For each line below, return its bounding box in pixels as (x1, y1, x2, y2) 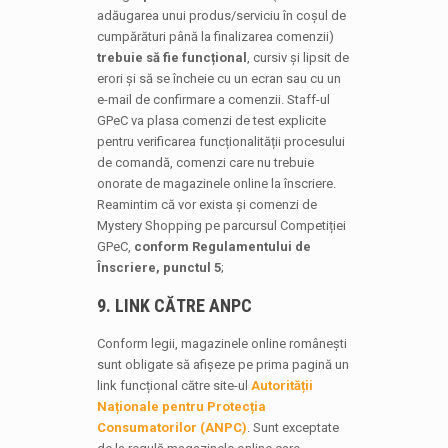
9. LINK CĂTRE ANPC (96, 295, 252, 316)
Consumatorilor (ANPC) (96, 420, 247, 435)
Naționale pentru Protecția (96, 399, 266, 414)
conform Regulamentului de (133, 239, 311, 254)
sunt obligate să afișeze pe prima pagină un (96, 357, 349, 372)
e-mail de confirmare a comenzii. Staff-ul (96, 92, 330, 107)
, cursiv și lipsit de (246, 50, 349, 65)
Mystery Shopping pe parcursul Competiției (96, 218, 346, 233)
